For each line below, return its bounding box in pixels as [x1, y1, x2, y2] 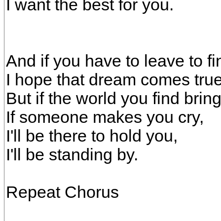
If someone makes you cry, [6, 108, 204, 126]
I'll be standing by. [6, 146, 138, 164]
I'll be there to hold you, [6, 127, 178, 145]
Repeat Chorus [6, 183, 119, 201]
